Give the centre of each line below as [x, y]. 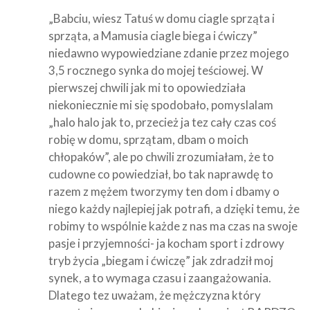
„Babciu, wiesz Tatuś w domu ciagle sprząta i [162, 18]
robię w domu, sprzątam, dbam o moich [148, 139]
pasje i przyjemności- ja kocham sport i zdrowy [166, 243]
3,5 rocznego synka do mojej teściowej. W [156, 70]
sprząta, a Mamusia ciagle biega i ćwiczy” [153, 35]
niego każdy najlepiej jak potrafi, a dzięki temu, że [174, 208]
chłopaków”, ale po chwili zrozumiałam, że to [161, 156]
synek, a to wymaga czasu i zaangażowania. [160, 277]
